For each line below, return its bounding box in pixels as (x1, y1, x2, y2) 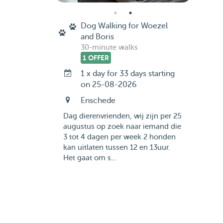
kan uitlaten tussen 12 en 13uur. (63, 143, 170, 152)
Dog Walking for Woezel (80, 21, 168, 30)
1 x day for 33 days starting (80, 69, 175, 78)
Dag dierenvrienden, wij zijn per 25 (63, 112, 181, 120)
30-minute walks (80, 43, 138, 52)
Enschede (80, 96, 115, 105)
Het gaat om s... (63, 154, 115, 162)
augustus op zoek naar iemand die (63, 122, 181, 131)
